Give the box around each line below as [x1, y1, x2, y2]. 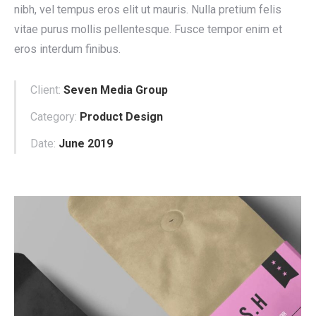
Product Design [80, 110, 163, 123]
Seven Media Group [63, 83, 168, 97]
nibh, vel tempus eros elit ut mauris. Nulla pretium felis [14, 3, 281, 16]
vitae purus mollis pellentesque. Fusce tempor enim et [14, 23, 282, 36]
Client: [30, 83, 61, 97]
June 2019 [59, 137, 113, 150]
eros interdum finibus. [14, 42, 121, 56]
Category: [30, 110, 77, 123]
